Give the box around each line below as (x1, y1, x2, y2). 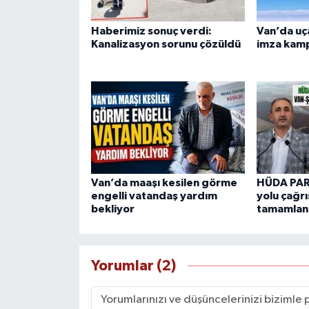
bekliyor (90, 203, 134, 215)
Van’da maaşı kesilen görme (90, 177, 237, 189)
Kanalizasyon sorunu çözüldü (90, 38, 241, 50)
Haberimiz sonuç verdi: (90, 25, 212, 37)
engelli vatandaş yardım (90, 190, 217, 202)
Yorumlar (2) (90, 258, 176, 273)
